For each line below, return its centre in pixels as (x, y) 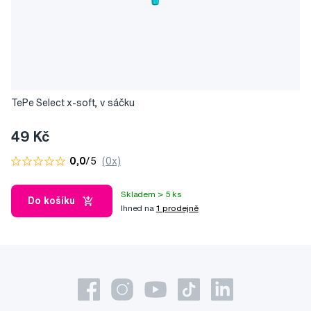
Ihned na (138, 208)
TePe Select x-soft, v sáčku (73, 103)
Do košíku (51, 201)
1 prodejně (177, 208)
